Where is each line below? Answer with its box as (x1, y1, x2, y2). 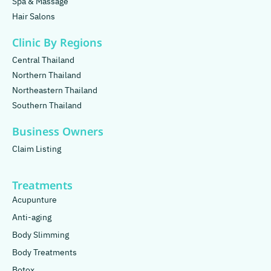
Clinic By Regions (12, 35, 102, 52)
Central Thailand (12, 53, 74, 68)
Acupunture (12, 193, 57, 207)
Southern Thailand (12, 99, 82, 113)
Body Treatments (12, 246, 77, 260)
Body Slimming (12, 228, 69, 243)
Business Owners (12, 124, 103, 141)
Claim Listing (12, 142, 61, 157)
